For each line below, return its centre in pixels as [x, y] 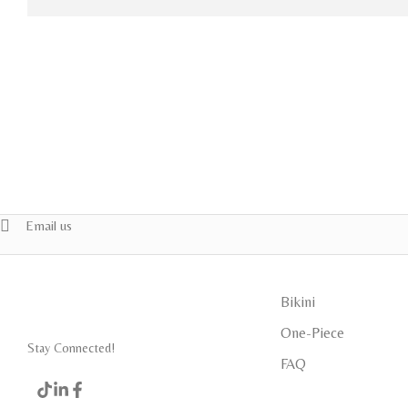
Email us [48, 225]
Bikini [297, 301]
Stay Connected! [71, 347]
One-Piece [312, 332]
